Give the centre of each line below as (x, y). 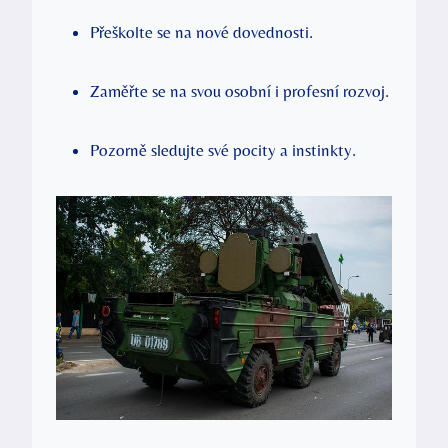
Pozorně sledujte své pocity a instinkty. (223, 149)
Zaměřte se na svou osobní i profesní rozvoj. (239, 90)
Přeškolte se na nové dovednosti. (201, 31)
